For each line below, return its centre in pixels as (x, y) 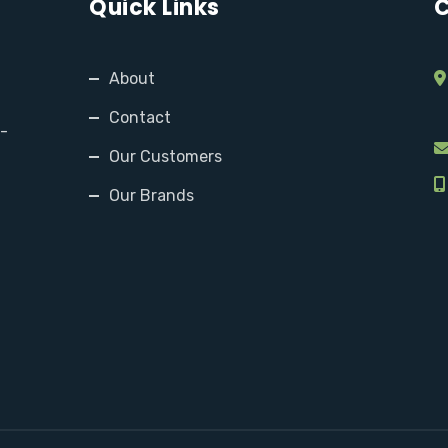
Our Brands (151, 195)
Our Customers (165, 156)
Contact (140, 117)
